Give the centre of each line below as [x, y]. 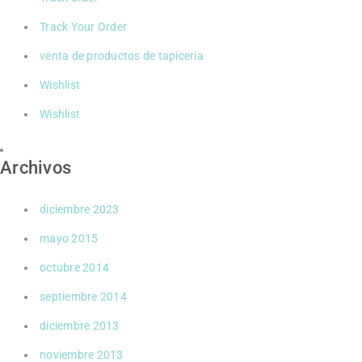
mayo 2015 [69, 238]
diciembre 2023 [80, 209]
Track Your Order [83, 26]
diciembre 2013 [80, 325]
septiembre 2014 [83, 296]
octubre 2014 [74, 267]
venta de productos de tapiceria [122, 55]
